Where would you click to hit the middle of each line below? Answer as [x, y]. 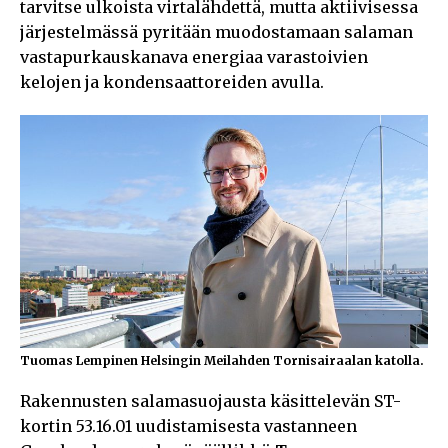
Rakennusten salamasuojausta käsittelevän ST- [210, 401]
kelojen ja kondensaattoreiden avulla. [172, 81]
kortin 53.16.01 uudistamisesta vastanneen [188, 426]
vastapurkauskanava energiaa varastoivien [194, 56]
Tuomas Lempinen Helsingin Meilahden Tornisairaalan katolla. [222, 361]
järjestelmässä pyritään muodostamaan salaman [216, 31]
